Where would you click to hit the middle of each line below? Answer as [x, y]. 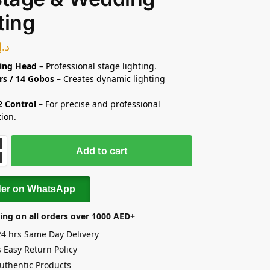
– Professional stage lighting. [97, 66]
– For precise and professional [99, 104]
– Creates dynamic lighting [110, 78]
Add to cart [102, 150]
